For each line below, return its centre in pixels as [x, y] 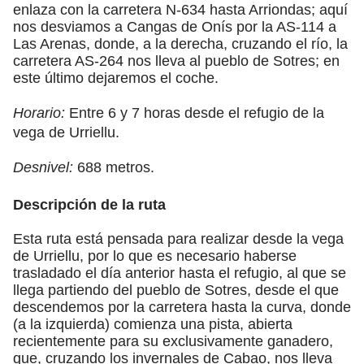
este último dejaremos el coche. [116, 78]
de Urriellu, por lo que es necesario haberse [155, 256]
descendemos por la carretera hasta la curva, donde [182, 307]
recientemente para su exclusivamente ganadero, [173, 341]
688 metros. [114, 167]
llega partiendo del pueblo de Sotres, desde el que [176, 290]
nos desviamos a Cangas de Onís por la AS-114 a [175, 26]
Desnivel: [43, 167]
